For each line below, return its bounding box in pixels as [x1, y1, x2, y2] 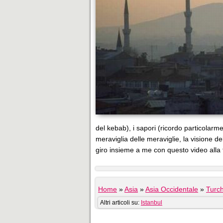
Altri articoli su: [100, 199, 141, 206]
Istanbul [141, 199, 162, 206]
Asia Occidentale [145, 185, 198, 193]
